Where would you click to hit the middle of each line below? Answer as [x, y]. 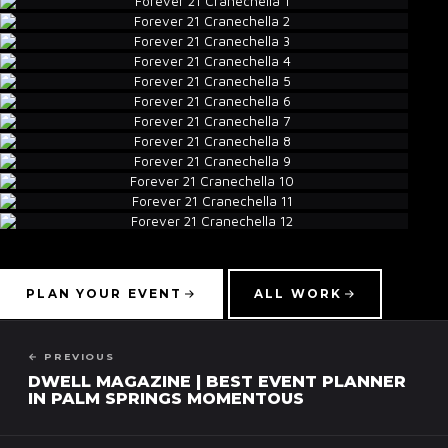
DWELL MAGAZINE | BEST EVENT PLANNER [217, 381]
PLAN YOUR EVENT [104, 294]
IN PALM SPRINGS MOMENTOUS [166, 398]
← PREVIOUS [72, 356]
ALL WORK [298, 294]
